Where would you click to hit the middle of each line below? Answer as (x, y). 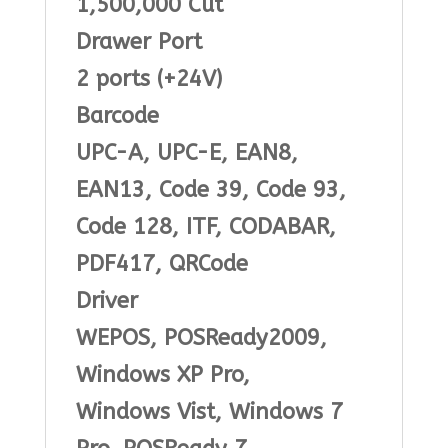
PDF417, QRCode (161, 264)
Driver (106, 301)
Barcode (117, 116)
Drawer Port (138, 42)
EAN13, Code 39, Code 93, (210, 190)
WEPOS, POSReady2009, (201, 338)
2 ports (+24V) (148, 79)
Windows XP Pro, (162, 375)
